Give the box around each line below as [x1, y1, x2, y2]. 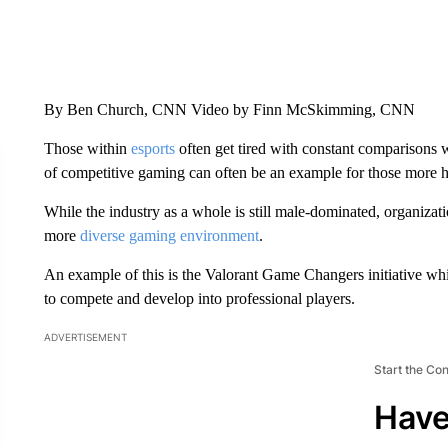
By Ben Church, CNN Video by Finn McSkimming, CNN [43, 100, 415, 118]
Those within [43, 139, 131, 157]
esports [130, 139, 175, 157]
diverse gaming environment [79, 226, 259, 244]
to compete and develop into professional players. [43, 289, 355, 307]
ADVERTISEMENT [43, 330, 127, 343]
